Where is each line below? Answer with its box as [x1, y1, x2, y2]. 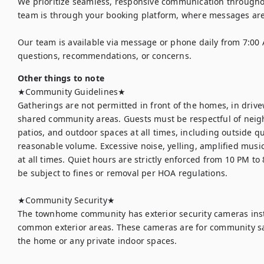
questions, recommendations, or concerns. [18, 50, 192, 61]
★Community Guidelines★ [18, 86, 126, 97]
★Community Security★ [18, 194, 115, 206]
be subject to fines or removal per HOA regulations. [18, 167, 228, 179]
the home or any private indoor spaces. [18, 235, 177, 246]
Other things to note [18, 72, 104, 84]
